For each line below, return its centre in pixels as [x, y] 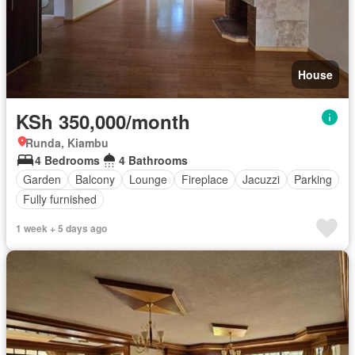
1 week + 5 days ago [61, 228]
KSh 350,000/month [103, 121]
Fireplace [205, 179]
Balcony [95, 179]
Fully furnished [60, 199]
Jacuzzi [261, 179]
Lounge [148, 179]
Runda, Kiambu [67, 142]
